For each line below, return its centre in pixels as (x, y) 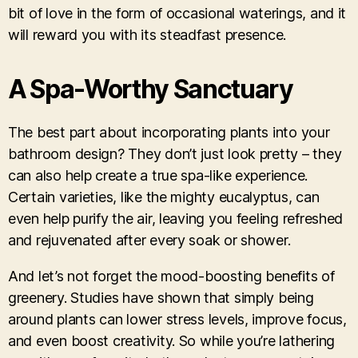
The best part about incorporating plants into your (169, 132)
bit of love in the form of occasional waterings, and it (177, 13)
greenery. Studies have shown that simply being (161, 297)
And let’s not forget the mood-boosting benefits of (171, 276)
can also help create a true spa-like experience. (158, 175)
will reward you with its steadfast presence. (147, 34)
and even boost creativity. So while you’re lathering (171, 340)
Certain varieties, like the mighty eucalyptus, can (164, 197)
